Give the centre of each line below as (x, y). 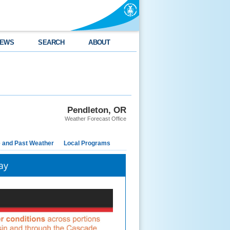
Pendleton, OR (97, 110)
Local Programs (87, 143)
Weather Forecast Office (95, 119)
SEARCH (51, 42)
